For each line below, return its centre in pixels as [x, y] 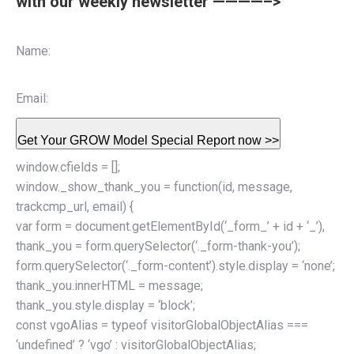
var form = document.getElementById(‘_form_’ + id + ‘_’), [170, 227]
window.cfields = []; [68, 168]
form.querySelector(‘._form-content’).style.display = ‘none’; [175, 266]
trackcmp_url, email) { [75, 207]
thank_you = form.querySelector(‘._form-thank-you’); [158, 247]
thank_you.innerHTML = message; [109, 286]
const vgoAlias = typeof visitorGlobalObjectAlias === [162, 326]
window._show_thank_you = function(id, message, [154, 187]
